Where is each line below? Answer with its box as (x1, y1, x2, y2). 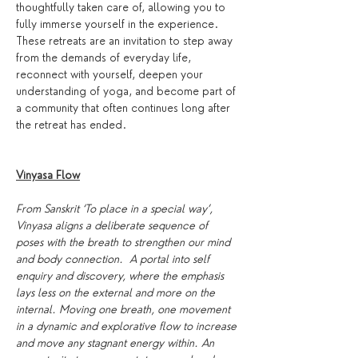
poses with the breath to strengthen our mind (16, 236, 233, 249)
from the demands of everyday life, (16, 51, 194, 64)
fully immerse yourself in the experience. (16, 18, 221, 30)
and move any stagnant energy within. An (16, 336, 217, 349)
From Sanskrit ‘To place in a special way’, (16, 202, 216, 215)
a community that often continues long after (16, 101, 233, 114)
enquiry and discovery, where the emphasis (16, 269, 227, 282)
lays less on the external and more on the (16, 286, 218, 299)
